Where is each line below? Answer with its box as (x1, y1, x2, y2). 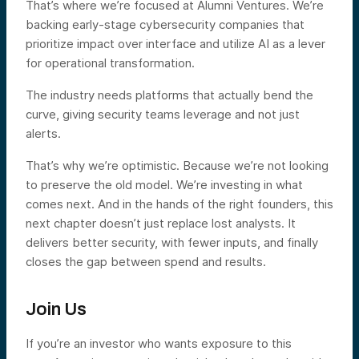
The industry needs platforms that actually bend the (26, 87, 313, 103)
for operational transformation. (26, 54, 195, 71)
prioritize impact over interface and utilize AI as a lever (26, 35, 325, 51)
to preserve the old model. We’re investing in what (26, 176, 303, 192)
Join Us (26, 299, 87, 319)
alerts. (26, 125, 61, 141)
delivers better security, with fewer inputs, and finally (26, 234, 318, 250)
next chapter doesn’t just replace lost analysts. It (26, 215, 296, 231)
